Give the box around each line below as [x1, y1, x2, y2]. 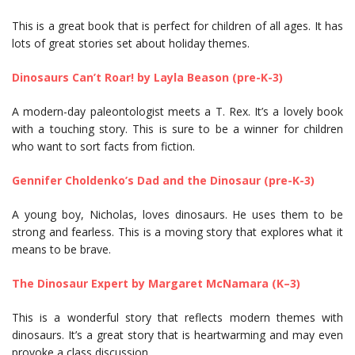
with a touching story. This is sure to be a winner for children [12, 121, 343, 137]
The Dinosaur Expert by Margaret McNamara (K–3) [12, 276, 300, 292]
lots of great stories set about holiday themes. [12, 36, 250, 52]
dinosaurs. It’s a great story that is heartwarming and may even [12, 327, 343, 343]
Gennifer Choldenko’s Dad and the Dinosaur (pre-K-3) [12, 173, 315, 189]
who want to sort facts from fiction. [12, 139, 198, 155]
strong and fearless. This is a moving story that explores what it [12, 224, 343, 240]
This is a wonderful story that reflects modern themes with [12, 310, 343, 326]
